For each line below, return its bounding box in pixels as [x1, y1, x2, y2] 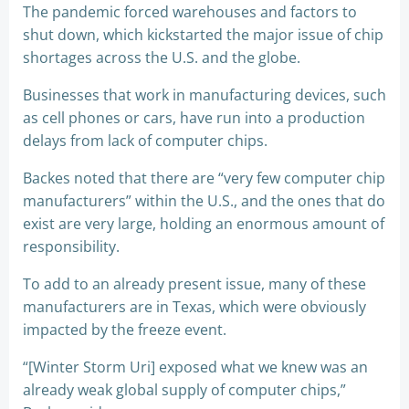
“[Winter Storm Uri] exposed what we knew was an [23, 356, 368, 377]
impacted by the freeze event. [23, 319, 226, 340]
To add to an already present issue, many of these [23, 273, 366, 294]
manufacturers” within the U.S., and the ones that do [23, 190, 385, 211]
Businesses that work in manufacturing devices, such [23, 84, 386, 105]
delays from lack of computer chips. [23, 130, 267, 151]
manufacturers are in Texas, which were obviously [23, 296, 366, 317]
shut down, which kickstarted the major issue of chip [23, 24, 383, 45]
